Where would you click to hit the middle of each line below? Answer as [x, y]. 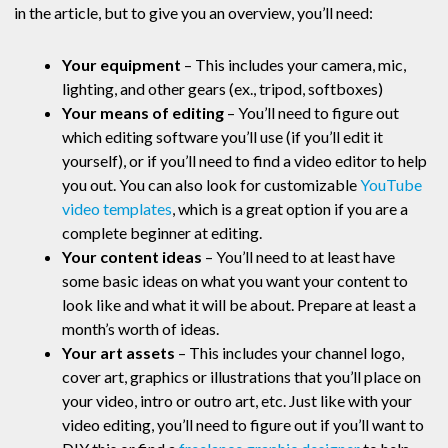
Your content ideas [132, 257]
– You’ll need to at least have [298, 257]
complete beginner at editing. [162, 233]
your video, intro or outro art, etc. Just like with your [237, 401]
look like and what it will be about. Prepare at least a [239, 305]
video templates [117, 209]
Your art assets [118, 353]
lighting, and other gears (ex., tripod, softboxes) [222, 89]
